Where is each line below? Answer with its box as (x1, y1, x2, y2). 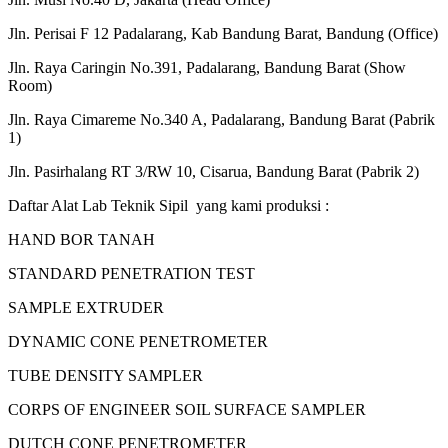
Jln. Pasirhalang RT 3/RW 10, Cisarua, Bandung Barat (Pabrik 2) (8, 162, 419, 180)
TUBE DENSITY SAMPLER (8, 366, 203, 384)
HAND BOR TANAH (8, 230, 155, 248)
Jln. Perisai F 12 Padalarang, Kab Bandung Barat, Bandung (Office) (8, 24, 438, 42)
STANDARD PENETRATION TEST (8, 264, 255, 282)
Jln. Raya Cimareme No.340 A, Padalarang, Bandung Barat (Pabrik (8, 110, 435, 128)
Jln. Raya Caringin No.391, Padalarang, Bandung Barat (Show (8, 58, 406, 76)
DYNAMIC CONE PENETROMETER (8, 332, 268, 350)
